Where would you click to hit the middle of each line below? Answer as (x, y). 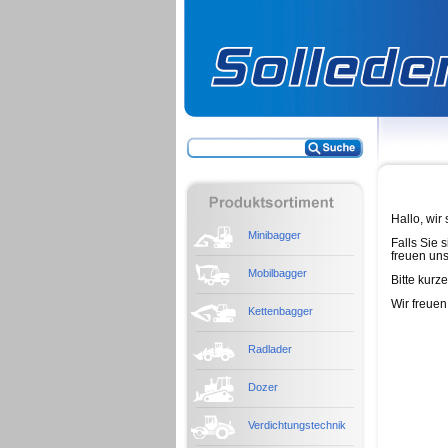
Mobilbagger (277, 273)
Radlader (270, 349)
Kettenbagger (280, 311)
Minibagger (274, 235)
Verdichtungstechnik (297, 425)
